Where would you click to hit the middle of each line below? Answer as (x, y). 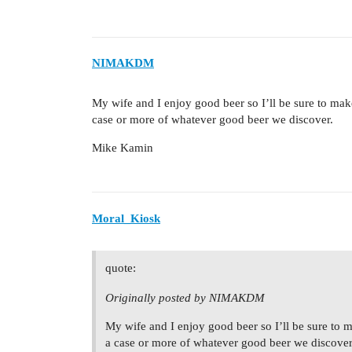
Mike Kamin (123, 148)
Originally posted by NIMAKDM (185, 297)
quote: (121, 268)
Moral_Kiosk (126, 218)
